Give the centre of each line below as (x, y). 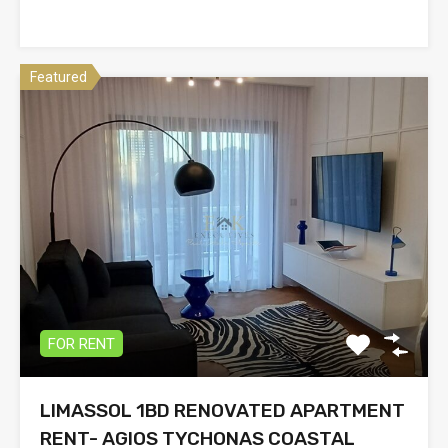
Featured (58, 76)
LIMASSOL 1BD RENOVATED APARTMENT (222, 410)
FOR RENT (81, 343)
